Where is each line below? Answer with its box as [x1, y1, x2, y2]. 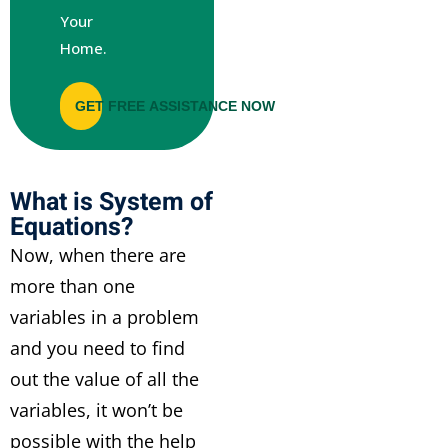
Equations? [10, 209, 133, 246]
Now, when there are [10, 243, 186, 267]
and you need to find [10, 336, 185, 360]
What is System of [10, 184, 213, 221]
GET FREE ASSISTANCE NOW [75, 98, 275, 114]
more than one [10, 274, 135, 298]
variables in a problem [10, 305, 199, 329]
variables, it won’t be [10, 398, 183, 422]
